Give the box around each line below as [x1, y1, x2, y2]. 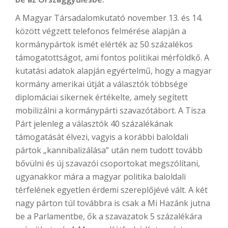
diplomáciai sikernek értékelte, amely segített [15, 92, 188, 103]
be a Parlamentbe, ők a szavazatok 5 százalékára [15, 211, 202, 222]
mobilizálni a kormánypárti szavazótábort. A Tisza [15, 105, 206, 116]
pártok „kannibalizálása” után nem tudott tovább [15, 145, 203, 156]
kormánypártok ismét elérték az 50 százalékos [15, 39, 193, 50]
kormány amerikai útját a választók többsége [15, 78, 188, 90]
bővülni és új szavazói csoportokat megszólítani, [15, 158, 200, 169]
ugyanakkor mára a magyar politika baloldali [15, 171, 186, 182]
